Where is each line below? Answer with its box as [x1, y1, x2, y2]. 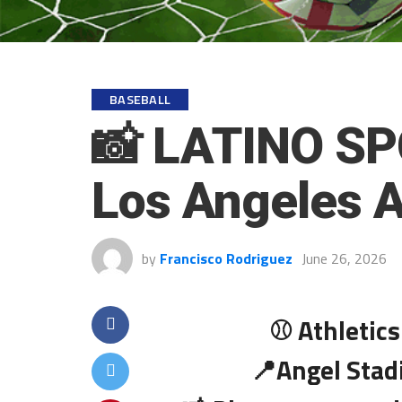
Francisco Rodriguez [160, 247, 293, 269]
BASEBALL [109, 89, 171, 109]
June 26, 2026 [301, 247, 387, 269]
